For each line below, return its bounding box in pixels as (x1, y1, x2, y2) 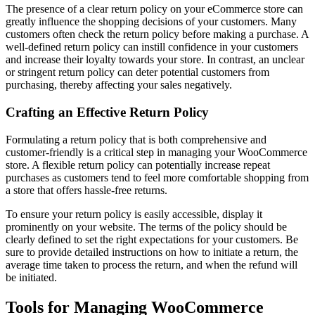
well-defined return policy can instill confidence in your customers (6, 41, 298, 53)
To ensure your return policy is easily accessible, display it (6, 207, 262, 220)
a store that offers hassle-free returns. (6, 184, 167, 196)
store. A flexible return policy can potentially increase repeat (6, 158, 270, 171)
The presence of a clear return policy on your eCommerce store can (6, 3, 303, 15)
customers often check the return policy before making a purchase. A (6, 28, 309, 41)
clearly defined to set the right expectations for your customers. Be (6, 233, 298, 245)
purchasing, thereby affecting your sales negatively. (6, 79, 232, 91)
